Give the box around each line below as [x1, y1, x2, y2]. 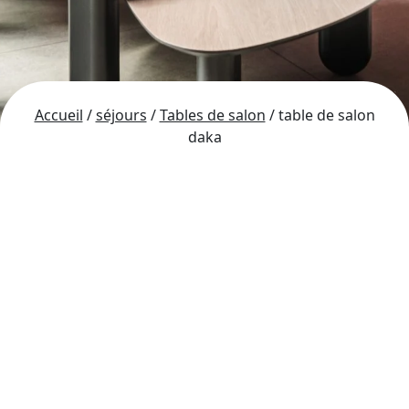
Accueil [34, 104, 83, 125]
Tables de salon [159, 104, 266, 125]
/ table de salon [265, 104, 375, 125]
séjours [95, 104, 147, 125]
